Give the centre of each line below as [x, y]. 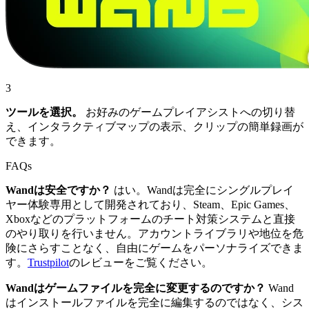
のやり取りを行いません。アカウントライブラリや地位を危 [154, 233]
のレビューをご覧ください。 [141, 262]
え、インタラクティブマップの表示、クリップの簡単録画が [154, 126]
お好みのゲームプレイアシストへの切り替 [189, 112]
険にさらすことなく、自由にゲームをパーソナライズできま [154, 248]
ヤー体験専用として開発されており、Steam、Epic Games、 [150, 204]
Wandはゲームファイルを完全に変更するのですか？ [136, 288]
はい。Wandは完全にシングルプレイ [202, 190]
